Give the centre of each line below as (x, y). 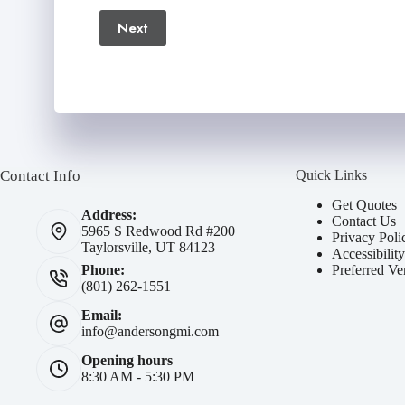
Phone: (103, 270)
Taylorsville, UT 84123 (148, 247)
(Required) (135, 72)
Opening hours (127, 360)
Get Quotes (365, 204)
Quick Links (332, 175)
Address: (109, 215)
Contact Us (364, 221)
